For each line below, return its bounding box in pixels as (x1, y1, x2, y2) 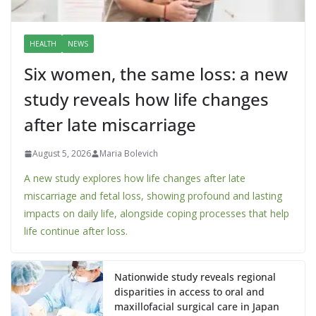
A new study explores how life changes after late (24, 171, 245, 186)
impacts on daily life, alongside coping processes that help (24, 207, 289, 221)
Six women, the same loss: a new (24, 62, 288, 86)
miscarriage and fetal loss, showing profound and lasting (24, 189, 282, 203)
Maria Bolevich (99, 147, 158, 160)
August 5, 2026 (32, 147, 91, 160)
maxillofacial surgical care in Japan (114, 300, 279, 314)
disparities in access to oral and (114, 285, 265, 299)
